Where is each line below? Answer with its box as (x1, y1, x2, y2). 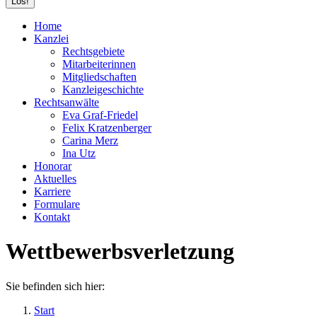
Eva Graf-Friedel (62, 109, 138, 121)
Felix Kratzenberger (62, 122, 151, 134)
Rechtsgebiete (62, 45, 125, 57)
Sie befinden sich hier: (6, 279, 105, 292)
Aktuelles (34, 173, 76, 185)
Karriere (34, 185, 71, 197)
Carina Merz (62, 134, 118, 146)
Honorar (34, 160, 71, 172)
